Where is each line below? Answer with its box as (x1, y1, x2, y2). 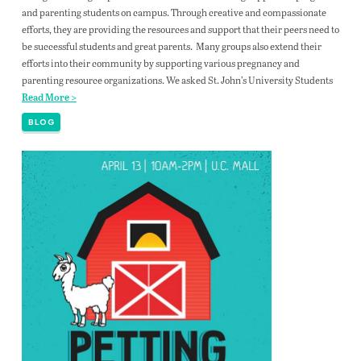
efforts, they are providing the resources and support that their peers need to (21, 22, 339, 35)
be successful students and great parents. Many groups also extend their (21, 39, 322, 52)
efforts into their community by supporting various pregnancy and (21, 56, 300, 69)
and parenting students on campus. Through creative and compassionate (21, 5, 326, 19)
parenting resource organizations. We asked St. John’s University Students (21, 73, 333, 86)
